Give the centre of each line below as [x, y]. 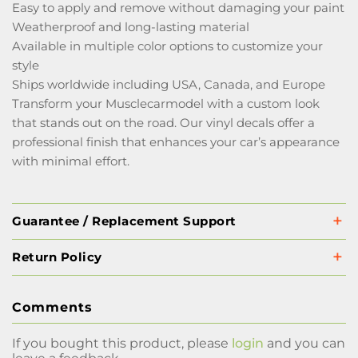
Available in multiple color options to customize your [167, 46]
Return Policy [57, 257]
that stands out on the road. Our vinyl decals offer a [163, 123]
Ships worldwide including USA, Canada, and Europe [169, 84]
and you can [304, 343]
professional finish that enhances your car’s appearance [176, 142]
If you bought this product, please [122, 343]
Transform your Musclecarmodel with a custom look [166, 103]
